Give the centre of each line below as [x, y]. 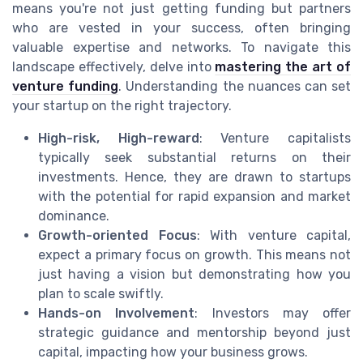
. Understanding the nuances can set [235, 87]
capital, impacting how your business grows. [173, 352]
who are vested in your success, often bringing [181, 28]
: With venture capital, [273, 236]
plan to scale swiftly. [101, 294]
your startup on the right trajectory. [122, 106]
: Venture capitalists [275, 139]
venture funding [66, 87]
